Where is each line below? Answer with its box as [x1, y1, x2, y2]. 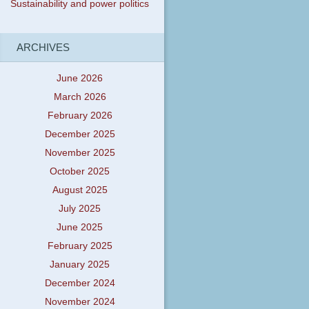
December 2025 [44, 129, 115, 140]
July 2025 [59, 203, 101, 215]
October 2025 [50, 166, 110, 177]
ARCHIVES [16, 41, 70, 53]
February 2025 [47, 241, 112, 252]
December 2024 [44, 278, 115, 289]
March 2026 [53, 92, 106, 103]
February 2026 [47, 110, 112, 121]
